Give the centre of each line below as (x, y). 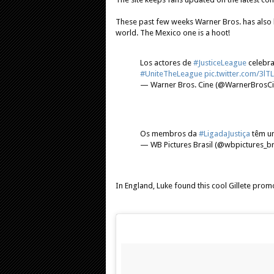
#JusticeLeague (220, 62)
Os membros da (169, 133)
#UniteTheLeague (171, 73)
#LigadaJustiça (224, 133)
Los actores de (167, 62)
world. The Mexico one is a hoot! (173, 32)
